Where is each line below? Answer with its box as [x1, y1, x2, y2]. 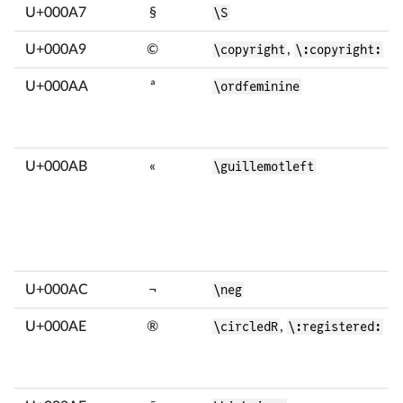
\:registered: [288, 319, 382, 334]
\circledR [213, 319, 279, 334]
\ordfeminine [213, 79, 300, 94]
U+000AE [25, 319, 86, 334]
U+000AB [25, 159, 87, 174]
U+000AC [25, 282, 88, 297]
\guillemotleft [213, 159, 315, 174]
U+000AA [25, 79, 88, 94]
